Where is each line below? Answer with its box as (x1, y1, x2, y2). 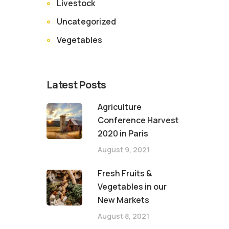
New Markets (98, 194, 149, 205)
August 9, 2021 (98, 145, 150, 154)
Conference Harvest (98, 114, 179, 126)
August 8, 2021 (98, 211, 149, 221)
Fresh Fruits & (98, 168, 152, 179)
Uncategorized (57, 16, 116, 27)
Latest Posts (47, 78, 106, 91)
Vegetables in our (98, 181, 167, 192)
